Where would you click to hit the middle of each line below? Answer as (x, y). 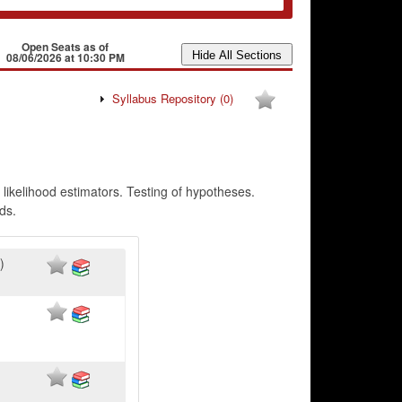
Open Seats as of (66, 47)
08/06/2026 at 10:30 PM (65, 57)
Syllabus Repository (166, 98)
